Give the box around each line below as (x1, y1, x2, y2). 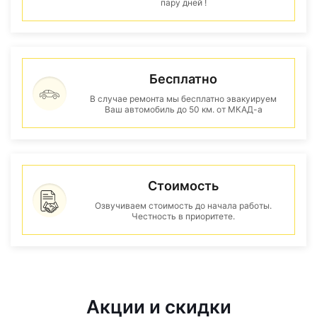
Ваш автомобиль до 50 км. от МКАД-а (104, 104, 263, 115)
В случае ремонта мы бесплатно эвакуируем (90, 93, 277, 104)
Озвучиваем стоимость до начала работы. (95, 200, 272, 211)
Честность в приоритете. (132, 211, 235, 221)
